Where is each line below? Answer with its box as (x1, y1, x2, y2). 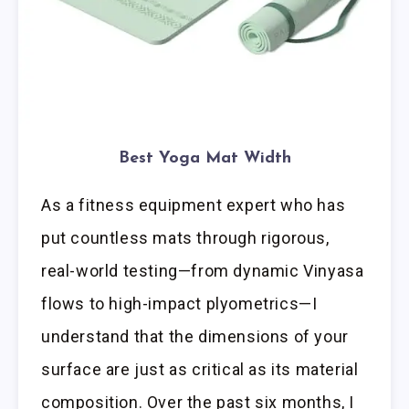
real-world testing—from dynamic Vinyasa (41, 261, 364, 281)
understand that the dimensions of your (41, 327, 349, 347)
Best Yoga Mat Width (118, 150, 291, 168)
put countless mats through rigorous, (41, 228, 330, 248)
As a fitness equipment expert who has (41, 195, 346, 215)
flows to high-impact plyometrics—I (41, 294, 318, 314)
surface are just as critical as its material (41, 360, 359, 380)
